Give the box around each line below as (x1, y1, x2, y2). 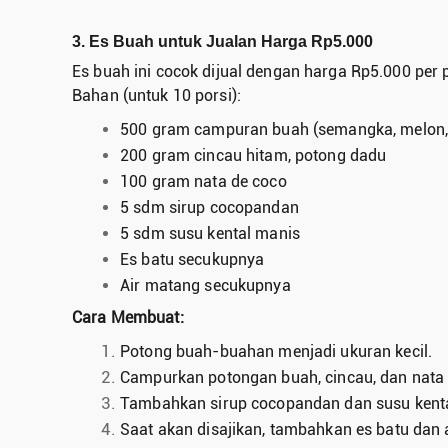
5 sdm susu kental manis (120, 224, 300, 244)
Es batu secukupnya (120, 250, 265, 270)
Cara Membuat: (72, 308, 184, 328)
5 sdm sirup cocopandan (120, 198, 299, 218)
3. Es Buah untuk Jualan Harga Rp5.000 (72, 32, 373, 50)
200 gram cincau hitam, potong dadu (120, 146, 387, 166)
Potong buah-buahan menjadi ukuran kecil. (120, 342, 432, 362)
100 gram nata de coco (120, 172, 287, 192)
